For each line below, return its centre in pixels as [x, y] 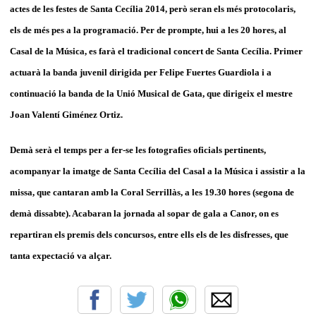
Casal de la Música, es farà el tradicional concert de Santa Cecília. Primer [156, 51]
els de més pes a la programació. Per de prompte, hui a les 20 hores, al [148, 30]
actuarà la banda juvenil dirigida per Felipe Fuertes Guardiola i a [141, 72]
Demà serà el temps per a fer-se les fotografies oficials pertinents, [138, 150]
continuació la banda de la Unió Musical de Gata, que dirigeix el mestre [151, 93]
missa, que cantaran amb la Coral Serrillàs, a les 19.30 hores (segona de [152, 192]
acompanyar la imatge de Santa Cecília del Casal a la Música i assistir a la [158, 171]
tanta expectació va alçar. [61, 255]
